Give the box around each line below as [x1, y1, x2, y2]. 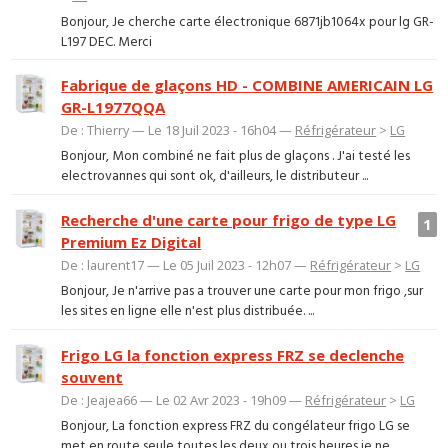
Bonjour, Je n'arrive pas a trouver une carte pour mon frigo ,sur [61, 281, 424, 303]
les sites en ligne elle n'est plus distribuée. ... [61, 301, 315, 323]
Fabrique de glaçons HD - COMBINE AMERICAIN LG [61, 74, 434, 95]
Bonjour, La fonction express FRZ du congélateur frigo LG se [61, 416, 411, 438]
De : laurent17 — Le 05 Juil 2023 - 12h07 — [61, 255, 311, 274]
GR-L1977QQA [61, 96, 166, 117]
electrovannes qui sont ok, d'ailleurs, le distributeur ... [61, 166, 369, 188]
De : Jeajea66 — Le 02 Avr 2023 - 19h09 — [61, 390, 306, 409]
